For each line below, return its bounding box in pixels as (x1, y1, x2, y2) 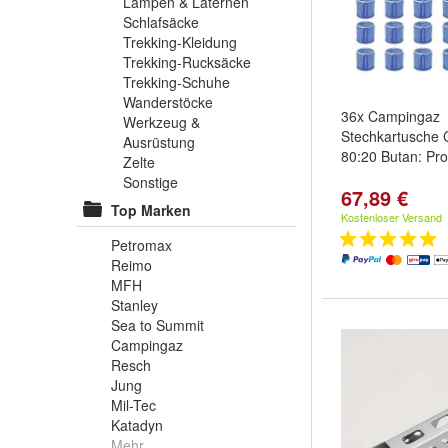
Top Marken (111, 200, 191, 220)
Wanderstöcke (123, 92, 213, 112)
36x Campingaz (341, 106, 440, 126)
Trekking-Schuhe (123, 72, 230, 92)
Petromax (111, 235, 172, 255)
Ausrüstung (123, 132, 195, 152)
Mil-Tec (111, 395, 156, 415)
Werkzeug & (123, 112, 200, 132)
